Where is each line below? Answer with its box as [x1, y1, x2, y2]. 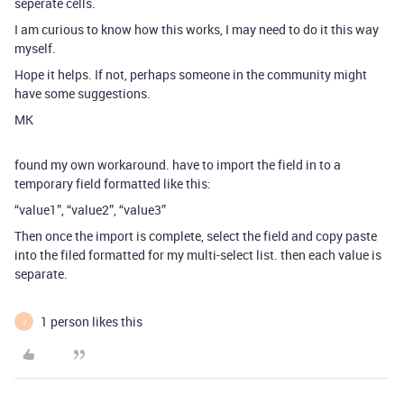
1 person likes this [41, 313, 142, 330]
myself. [14, 40, 56, 57]
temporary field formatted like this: [14, 175, 211, 192]
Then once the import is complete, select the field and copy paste [14, 227, 377, 244]
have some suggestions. [14, 85, 151, 102]
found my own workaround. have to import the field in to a [14, 156, 341, 173]
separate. [14, 265, 68, 282]
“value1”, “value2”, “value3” [14, 201, 166, 218]
